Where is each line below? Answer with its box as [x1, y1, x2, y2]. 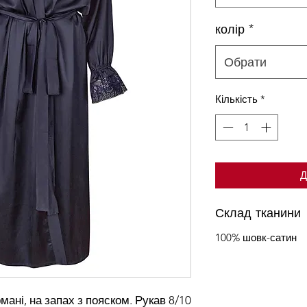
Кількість [215, 92, 258, 106]
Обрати [224, 53, 267, 70]
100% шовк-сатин [215, 231, 297, 245]
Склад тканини [215, 204, 301, 221]
